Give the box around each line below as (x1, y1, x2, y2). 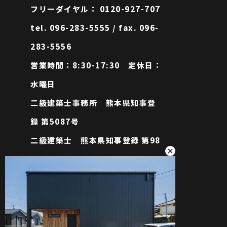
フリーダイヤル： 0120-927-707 (30, 4, 161, 14)
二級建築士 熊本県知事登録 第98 (30, 135, 161, 145)
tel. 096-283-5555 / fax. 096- (30, 22, 159, 33)
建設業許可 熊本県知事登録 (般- (30, 172, 158, 183)
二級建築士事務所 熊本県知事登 (30, 97, 156, 108)
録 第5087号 (30, 116, 79, 127)
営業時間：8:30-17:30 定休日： (30, 60, 162, 70)
